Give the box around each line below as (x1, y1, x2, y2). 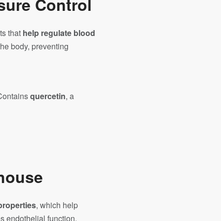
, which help (36, 199, 78, 211)
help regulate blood (23, 27, 95, 38)
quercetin (30, 90, 66, 102)
